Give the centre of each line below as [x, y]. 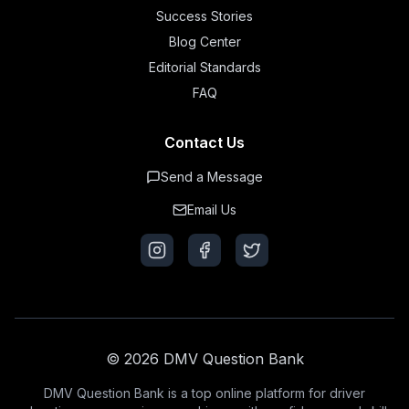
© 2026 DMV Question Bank [204, 359]
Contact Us [204, 142]
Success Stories [204, 16]
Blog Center [204, 42]
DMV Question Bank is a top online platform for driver [204, 393]
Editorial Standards [204, 67]
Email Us [212, 210]
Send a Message [212, 177]
